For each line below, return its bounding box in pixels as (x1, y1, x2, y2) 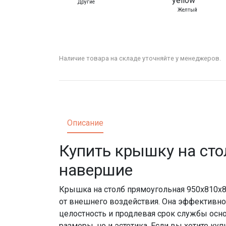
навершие (59, 160, 133, 180)
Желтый (177, 7, 197, 13)
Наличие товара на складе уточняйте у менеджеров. (59, 54, 221, 63)
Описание (67, 118, 103, 128)
